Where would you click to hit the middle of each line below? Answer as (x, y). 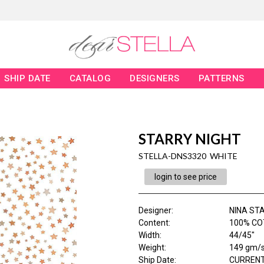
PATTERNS (221, 79)
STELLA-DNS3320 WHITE (188, 156)
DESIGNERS (155, 79)
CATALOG (90, 79)
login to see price (185, 177)
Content (153, 223)
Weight (151, 248)
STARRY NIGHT (189, 139)
